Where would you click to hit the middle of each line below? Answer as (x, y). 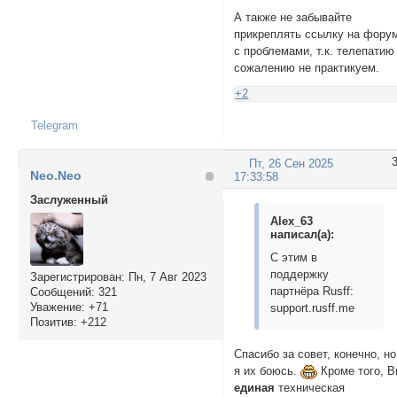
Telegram (54, 126)
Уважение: (57, 307)
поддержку (300, 274)
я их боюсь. (268, 371)
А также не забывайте (293, 17)
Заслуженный (69, 200)
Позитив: (53, 322)
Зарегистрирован (75, 276)
